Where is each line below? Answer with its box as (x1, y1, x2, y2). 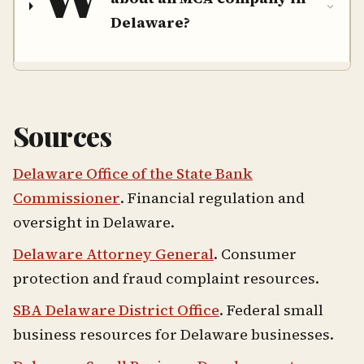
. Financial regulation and (120, 188, 305, 209)
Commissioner (13, 188, 120, 209)
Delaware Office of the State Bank (13, 163, 253, 184)
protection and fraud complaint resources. (13, 268, 319, 289)
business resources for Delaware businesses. (13, 324, 334, 345)
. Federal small (219, 300, 323, 321)
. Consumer (214, 244, 297, 265)
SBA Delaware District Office (13, 300, 219, 321)
